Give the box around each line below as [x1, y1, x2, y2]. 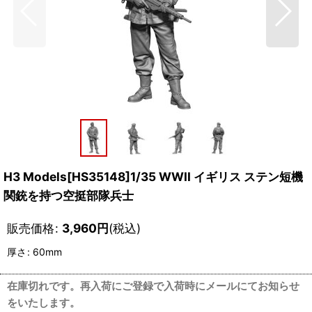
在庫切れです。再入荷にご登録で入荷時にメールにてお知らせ [7, 279, 299, 292]
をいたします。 [7, 295, 80, 309]
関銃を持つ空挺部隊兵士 [3, 187, 134, 203]
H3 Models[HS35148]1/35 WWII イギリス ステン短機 [3, 169, 303, 184]
